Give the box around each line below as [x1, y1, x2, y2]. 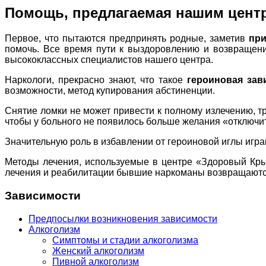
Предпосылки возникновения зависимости [28, 213, 217, 224]
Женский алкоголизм [52, 245, 144, 256]
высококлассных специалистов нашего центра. [5, 55, 213, 65]
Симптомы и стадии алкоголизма [52, 235, 198, 245]
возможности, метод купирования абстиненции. [5, 85, 215, 96]
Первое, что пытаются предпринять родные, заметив [5, 33, 249, 44]
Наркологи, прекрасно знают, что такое [5, 75, 188, 85]
